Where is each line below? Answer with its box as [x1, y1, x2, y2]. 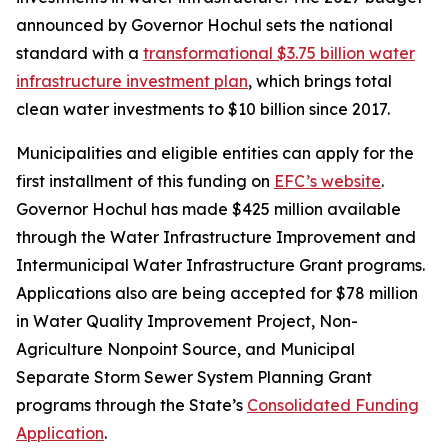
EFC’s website [274, 171, 381, 191]
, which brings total [248, 71, 392, 91]
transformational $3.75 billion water [143, 43, 415, 63]
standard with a [16, 43, 143, 63]
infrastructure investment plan [16, 71, 248, 91]
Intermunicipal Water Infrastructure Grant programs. [16, 255, 425, 275]
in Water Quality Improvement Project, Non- [16, 311, 358, 331]
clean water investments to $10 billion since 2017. [16, 99, 390, 119]
